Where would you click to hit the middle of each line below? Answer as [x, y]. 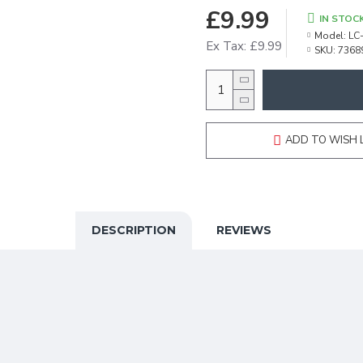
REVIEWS [244, 230]
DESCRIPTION [134, 230]
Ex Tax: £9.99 [244, 46]
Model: [330, 36]
